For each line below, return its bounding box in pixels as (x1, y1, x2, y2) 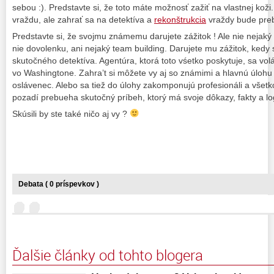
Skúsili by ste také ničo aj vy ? (12, 108, 130, 119)
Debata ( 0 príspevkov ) (18, 179, 99, 188)
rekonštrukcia (154, 14, 206, 24)
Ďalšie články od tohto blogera (12, 245, 203, 265)
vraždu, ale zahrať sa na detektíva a (12, 14, 154, 24)
